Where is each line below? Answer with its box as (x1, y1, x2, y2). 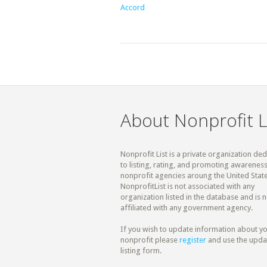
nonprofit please (120, 235, 179, 245)
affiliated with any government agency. (120, 203, 253, 213)
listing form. (120, 246, 162, 256)
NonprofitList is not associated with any (120, 182, 254, 191)
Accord (120, 3, 145, 13)
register (179, 235, 206, 245)
